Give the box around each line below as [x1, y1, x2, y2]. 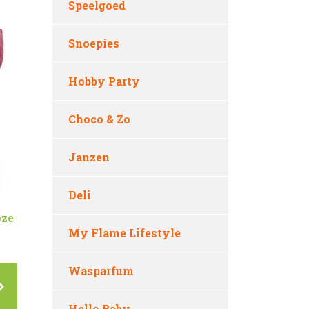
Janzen [68, 150, 110, 164]
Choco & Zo [68, 112, 130, 126]
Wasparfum [68, 263, 134, 278]
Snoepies [68, 36, 119, 50]
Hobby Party [68, 74, 140, 88]
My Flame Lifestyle [68, 226, 181, 240]
